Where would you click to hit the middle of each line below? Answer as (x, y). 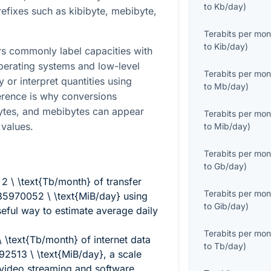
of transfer (116, 182)
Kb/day (229, 7)
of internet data (114, 240)
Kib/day (230, 47)
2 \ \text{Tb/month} (46, 182)
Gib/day (230, 206)
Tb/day (229, 246)
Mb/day (230, 87)
